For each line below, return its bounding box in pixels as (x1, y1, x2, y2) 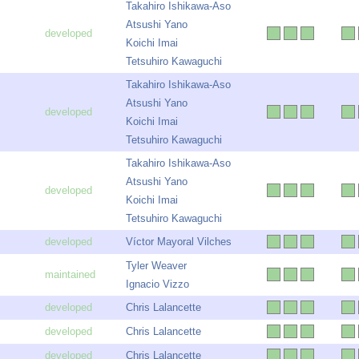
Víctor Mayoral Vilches (126, 236, 232, 248)
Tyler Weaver (126, 260, 187, 272)
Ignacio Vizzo (126, 278, 189, 291)
